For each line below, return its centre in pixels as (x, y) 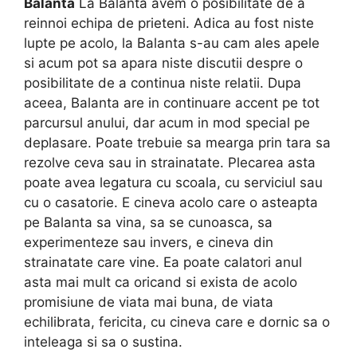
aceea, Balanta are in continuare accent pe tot (172, 102)
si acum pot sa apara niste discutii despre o (163, 63)
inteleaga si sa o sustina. (103, 341)
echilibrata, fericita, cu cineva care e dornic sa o (177, 322)
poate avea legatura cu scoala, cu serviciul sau (173, 182)
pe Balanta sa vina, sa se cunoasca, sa (148, 222)
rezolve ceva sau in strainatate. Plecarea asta (170, 162)
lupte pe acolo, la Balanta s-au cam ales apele (172, 43)
